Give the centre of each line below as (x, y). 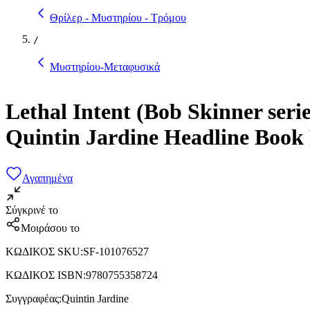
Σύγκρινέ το (32, 210)
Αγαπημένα (47, 178)
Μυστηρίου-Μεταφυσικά (105, 66)
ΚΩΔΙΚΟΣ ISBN (44, 275)
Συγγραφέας (32, 298)
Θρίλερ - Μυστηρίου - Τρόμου (118, 17)
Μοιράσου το (50, 228)
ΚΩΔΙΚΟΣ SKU (43, 251)
